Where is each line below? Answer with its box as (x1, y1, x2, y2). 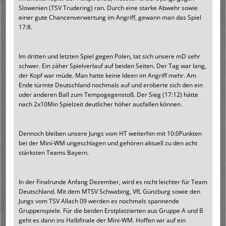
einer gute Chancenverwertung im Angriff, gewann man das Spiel (19, 13, 201, 22)
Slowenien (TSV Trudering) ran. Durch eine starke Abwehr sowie (19, 4, 198, 13)
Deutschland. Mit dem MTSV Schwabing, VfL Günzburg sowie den (19, 187, 200, 196)
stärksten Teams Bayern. (19, 148, 89, 157)
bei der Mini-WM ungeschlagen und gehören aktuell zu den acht (19, 139, 197, 148)
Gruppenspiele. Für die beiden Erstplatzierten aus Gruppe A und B (19, 206, 203, 215)
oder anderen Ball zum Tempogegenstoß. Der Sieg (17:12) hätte (19, 90, 198, 99)
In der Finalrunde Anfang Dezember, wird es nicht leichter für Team (19, 178, 207, 187)
